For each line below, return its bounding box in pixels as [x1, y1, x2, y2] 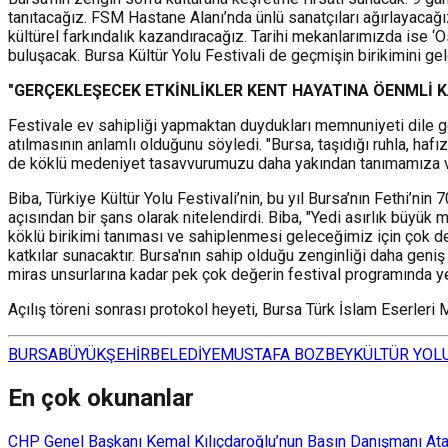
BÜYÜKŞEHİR [58, 344, 150, 364]
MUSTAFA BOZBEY [220, 344, 353, 364]
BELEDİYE [150, 344, 220, 364]
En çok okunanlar [8, 383, 194, 412]
